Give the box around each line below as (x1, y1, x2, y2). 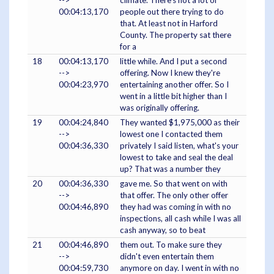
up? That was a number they (120, 163, 221, 174)
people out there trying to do (120, 6, 224, 17)
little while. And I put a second (120, 56, 227, 66)
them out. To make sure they (120, 239, 222, 250)
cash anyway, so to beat (120, 224, 206, 235)
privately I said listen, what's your (120, 140, 239, 150)
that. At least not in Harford (120, 18, 218, 28)
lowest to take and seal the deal (120, 152, 233, 162)
